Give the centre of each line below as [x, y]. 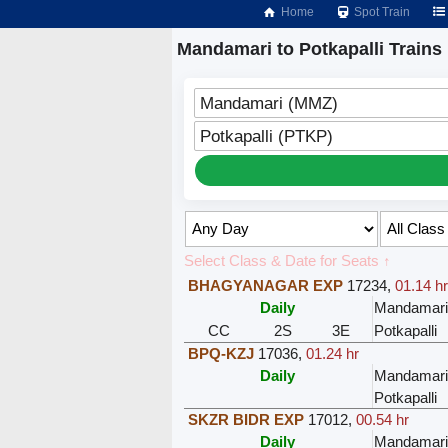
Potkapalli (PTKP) [266, 135]
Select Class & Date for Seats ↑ [287, 260]
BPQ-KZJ [220, 353]
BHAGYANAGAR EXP [265, 285]
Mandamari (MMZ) [268, 102]
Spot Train [381, 12]
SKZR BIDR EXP [245, 419]
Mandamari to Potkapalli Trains [309, 49]
